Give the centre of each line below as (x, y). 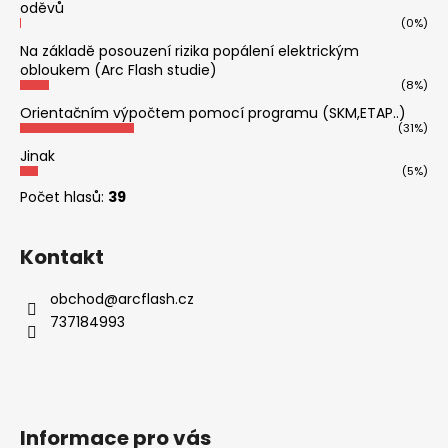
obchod (77, 298)
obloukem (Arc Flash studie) (118, 69)
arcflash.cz (156, 298)
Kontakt (62, 256)
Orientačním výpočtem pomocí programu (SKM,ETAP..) (213, 112)
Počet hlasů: (64, 196)
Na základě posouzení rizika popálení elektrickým (189, 50)
